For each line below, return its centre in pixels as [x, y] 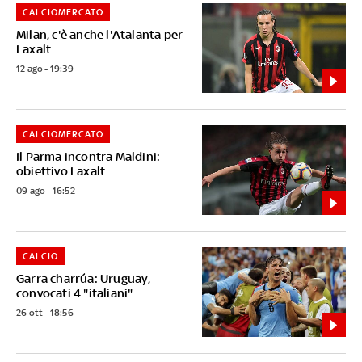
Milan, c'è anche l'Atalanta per [100, 35]
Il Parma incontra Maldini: [88, 157]
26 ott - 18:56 [45, 313]
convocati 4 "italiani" [75, 293]
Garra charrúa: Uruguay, [84, 279]
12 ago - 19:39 [45, 69]
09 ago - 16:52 [46, 191]
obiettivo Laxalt [61, 171]
